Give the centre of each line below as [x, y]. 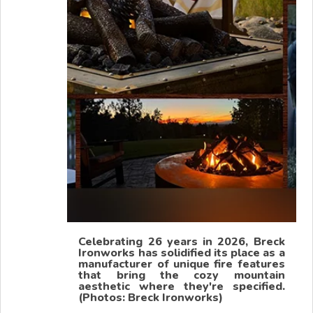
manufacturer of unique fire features [182, 264]
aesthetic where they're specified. [182, 286]
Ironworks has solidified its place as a [182, 253]
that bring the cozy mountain [182, 275]
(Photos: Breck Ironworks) [151, 297]
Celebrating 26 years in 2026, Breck [182, 241]
